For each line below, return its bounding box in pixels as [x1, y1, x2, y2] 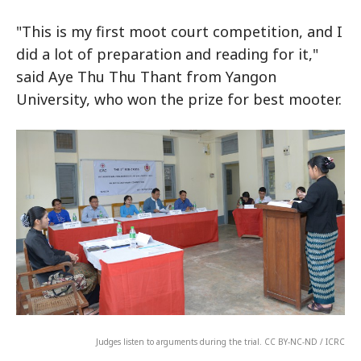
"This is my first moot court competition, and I [16, 22, 342, 42]
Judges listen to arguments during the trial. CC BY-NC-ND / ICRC [96, 336, 345, 348]
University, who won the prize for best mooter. [16, 89, 342, 110]
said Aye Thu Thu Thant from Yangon [16, 67, 276, 87]
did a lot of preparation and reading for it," [16, 44, 318, 64]
